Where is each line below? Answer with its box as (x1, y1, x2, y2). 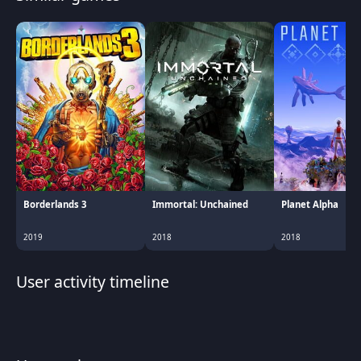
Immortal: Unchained (152, 198, 249, 211)
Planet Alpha (281, 198, 339, 211)
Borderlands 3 (23, 198, 88, 211)
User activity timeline (15, 270, 169, 293)
